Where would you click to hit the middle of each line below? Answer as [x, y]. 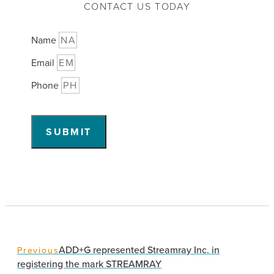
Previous [38, 251]
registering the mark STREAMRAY [89, 264]
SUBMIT [69, 132]
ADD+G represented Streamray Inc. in [139, 250]
